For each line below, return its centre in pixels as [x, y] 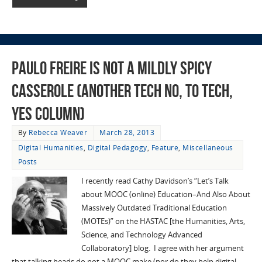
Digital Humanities [51, 147]
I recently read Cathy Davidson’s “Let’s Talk [155, 181]
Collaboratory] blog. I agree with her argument [162, 248]
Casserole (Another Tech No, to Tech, [122, 91]
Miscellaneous [208, 147]
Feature [165, 147]
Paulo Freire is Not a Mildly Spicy [111, 68]
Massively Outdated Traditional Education [154, 208]
